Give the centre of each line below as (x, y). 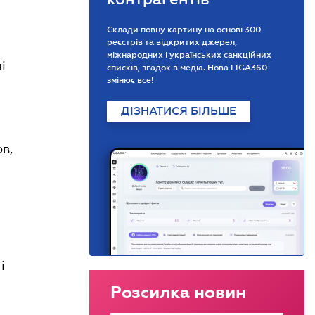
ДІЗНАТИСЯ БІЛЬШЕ (179, 111)
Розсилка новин (178, 292)
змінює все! (130, 80)
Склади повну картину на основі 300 (184, 30)
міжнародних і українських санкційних (189, 55)
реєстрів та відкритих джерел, (172, 42)
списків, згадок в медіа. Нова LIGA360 (187, 67)
